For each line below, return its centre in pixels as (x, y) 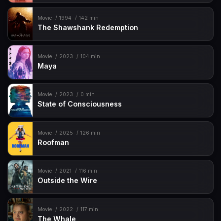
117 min (89, 209)
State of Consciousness (80, 104)
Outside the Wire (68, 181)
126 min (90, 133)
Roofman (54, 142)
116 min (88, 171)
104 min (90, 56)
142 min (89, 18)
